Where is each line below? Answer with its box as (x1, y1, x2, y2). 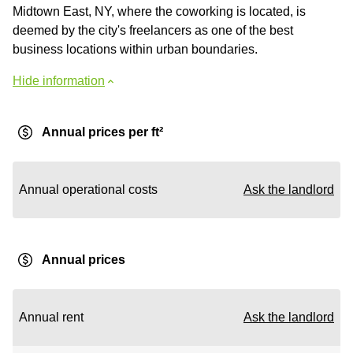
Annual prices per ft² (42, 125, 163, 139)
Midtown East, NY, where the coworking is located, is (13, 5, 306, 18)
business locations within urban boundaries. (13, 43, 258, 56)
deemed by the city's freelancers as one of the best (13, 24, 293, 37)
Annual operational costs (19, 183, 158, 196)
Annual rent (19, 310, 84, 324)
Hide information (13, 74, 105, 87)
